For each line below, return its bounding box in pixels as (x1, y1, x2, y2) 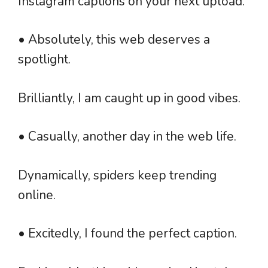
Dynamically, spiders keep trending (18, 166, 217, 184)
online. (18, 186, 56, 203)
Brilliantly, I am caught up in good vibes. (18, 89, 240, 106)
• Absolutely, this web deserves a (18, 31, 210, 48)
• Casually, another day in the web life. (18, 128, 236, 145)
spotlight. (18, 51, 71, 68)
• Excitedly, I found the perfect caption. (18, 225, 237, 242)
